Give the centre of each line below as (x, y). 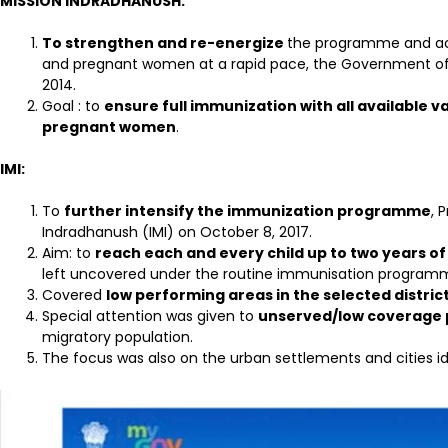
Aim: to (68, 253)
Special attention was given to (150, 316)
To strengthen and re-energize (164, 43)
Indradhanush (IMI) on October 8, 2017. (177, 232)
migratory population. (117, 337)
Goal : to (73, 106)
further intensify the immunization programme (247, 211)
